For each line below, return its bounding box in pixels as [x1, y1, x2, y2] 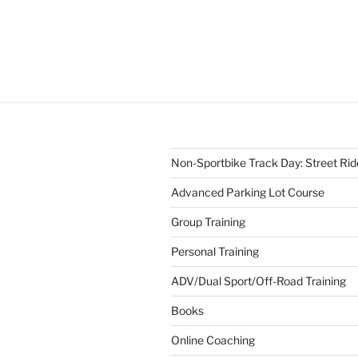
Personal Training [171, 244, 259, 258]
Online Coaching [171, 332, 255, 347]
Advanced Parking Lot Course [171, 185, 324, 199]
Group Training [171, 214, 245, 229]
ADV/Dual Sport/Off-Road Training [171, 273, 346, 288]
